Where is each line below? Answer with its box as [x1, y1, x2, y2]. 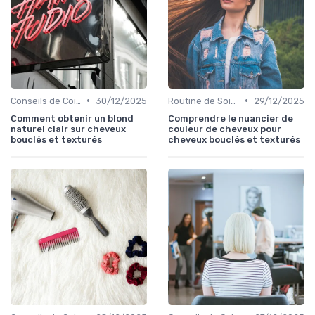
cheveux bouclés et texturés [168, 134, 300, 145]
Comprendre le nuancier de [168, 112, 293, 124]
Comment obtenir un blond [11, 112, 134, 124]
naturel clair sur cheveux [11, 123, 126, 134]
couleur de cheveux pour [168, 123, 281, 134]
